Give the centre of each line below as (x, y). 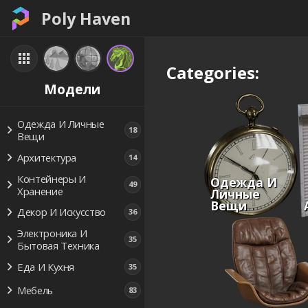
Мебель (35, 290)
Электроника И (52, 233)
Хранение (40, 191)
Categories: (213, 73)
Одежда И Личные (60, 123)
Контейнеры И (51, 178)
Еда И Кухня (46, 266)
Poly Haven (86, 18)
